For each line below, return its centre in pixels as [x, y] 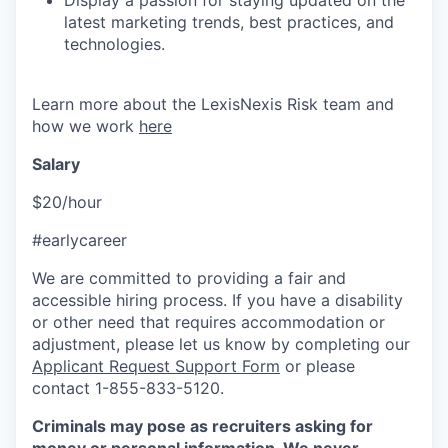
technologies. [114, 44]
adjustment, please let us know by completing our [221, 344]
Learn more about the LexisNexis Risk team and [213, 104]
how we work [85, 126]
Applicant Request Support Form [156, 366]
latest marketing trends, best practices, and [229, 22]
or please [317, 366]
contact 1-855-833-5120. [128, 388]
